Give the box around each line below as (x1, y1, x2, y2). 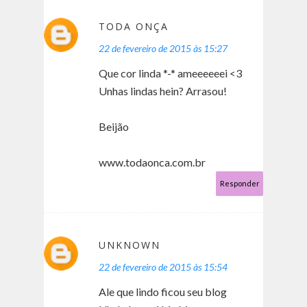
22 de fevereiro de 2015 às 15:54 (99, 261, 228, 273)
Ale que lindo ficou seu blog (99, 285, 227, 299)
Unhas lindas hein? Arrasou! (99, 84, 227, 98)
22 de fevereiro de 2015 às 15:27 (99, 42, 228, 55)
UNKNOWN (99, 238, 160, 252)
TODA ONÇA (99, 20, 169, 34)
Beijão (99, 120, 129, 134)
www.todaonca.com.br (99, 156, 206, 169)
